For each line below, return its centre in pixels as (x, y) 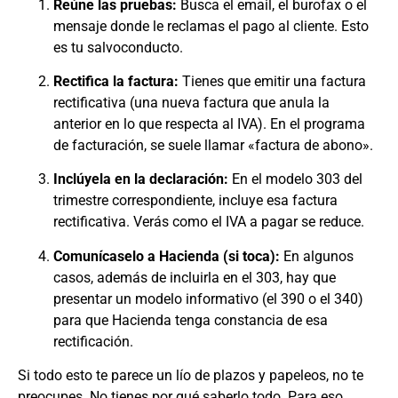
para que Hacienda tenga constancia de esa (191, 320)
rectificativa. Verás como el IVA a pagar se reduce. (209, 222)
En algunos (317, 256)
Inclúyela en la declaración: (141, 179)
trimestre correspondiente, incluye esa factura (195, 201)
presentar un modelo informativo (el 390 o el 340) (208, 298)
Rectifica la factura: (116, 81)
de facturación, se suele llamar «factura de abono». (213, 145)
